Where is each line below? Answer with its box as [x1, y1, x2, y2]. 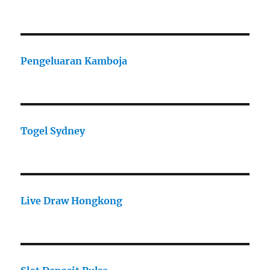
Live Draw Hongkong [20, 195, 123, 207]
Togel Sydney [20, 125, 86, 137]
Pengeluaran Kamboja [20, 55, 128, 67]
